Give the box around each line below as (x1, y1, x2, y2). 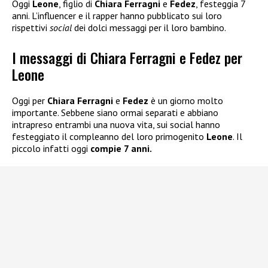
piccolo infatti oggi (12, 142, 90, 155)
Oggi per (12, 95, 47, 107)
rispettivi (12, 21, 50, 33)
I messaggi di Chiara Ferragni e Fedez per (12, 47, 242, 69)
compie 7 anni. (90, 142, 152, 155)
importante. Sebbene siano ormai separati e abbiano (12, 106, 218, 119)
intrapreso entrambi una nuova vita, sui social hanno (12, 118, 220, 131)
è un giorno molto (148, 95, 223, 107)
